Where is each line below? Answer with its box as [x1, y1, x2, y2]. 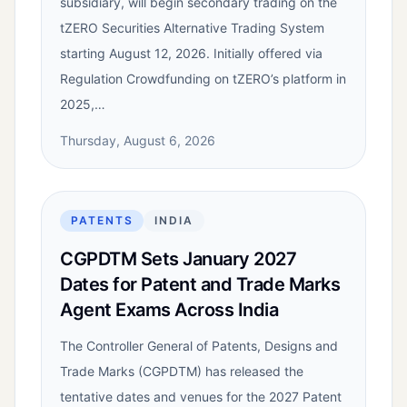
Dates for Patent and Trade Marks [60, 273, 340, 296]
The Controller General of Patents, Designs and [60, 338, 338, 354]
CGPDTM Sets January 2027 [60, 248, 296, 271]
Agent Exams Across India [60, 299, 278, 322]
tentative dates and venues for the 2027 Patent [60, 389, 342, 405]
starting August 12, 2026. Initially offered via [60, 45, 323, 62]
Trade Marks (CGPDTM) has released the [60, 363, 303, 380]
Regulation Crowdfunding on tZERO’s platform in [60, 71, 346, 87]
